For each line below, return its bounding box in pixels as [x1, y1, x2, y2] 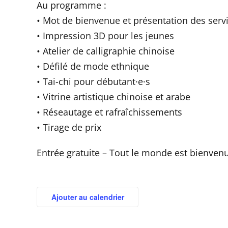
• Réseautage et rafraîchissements [37, 106, 182, 118]
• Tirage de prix [37, 121, 101, 133]
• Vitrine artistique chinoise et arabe [37, 91, 190, 103]
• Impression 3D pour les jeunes [37, 30, 174, 42]
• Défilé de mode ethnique [37, 60, 149, 72]
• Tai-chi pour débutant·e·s [37, 75, 150, 88]
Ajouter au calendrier [51, 192, 124, 202]
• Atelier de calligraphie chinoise [37, 45, 175, 57]
